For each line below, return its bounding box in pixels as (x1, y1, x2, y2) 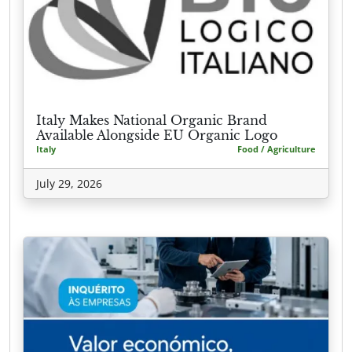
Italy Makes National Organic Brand (36, 112, 267, 129)
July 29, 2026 (36, 176, 102, 192)
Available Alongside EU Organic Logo (36, 127, 277, 144)
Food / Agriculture (237, 143, 316, 156)
